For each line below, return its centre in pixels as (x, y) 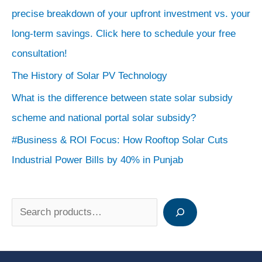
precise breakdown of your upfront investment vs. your (131, 13)
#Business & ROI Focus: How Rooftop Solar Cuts (120, 140)
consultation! (39, 53)
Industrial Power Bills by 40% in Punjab (97, 160)
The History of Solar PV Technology (91, 75)
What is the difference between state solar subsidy (122, 98)
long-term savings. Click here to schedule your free (124, 33)
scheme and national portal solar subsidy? (104, 118)
